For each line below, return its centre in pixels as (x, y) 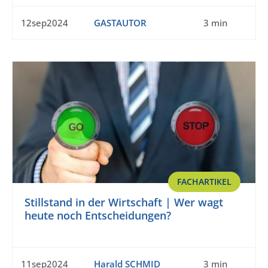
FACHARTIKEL (204, 182)
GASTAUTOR (120, 23)
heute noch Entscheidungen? (98, 216)
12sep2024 (45, 23)
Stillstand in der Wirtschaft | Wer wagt (124, 202)
